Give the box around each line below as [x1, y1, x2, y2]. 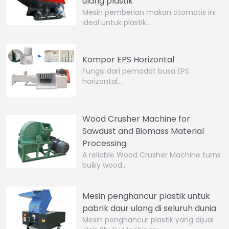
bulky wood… [82, 159, 127, 170]
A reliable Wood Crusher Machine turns [82, 149, 221, 160]
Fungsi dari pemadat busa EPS [82, 66, 190, 77]
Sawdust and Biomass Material [82, 125, 204, 137]
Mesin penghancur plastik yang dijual [82, 215, 214, 225]
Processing [82, 137, 127, 149]
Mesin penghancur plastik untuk [82, 190, 211, 202]
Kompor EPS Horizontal [82, 54, 175, 66]
